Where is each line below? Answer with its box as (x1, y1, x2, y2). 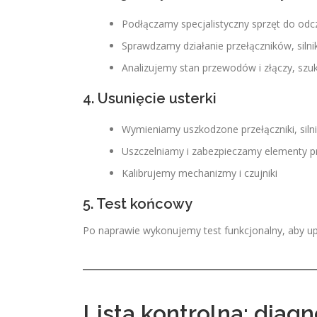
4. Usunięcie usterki (83, 90, 217, 107)
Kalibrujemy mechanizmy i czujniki (122, 166, 277, 180)
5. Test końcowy (83, 195, 192, 212)
